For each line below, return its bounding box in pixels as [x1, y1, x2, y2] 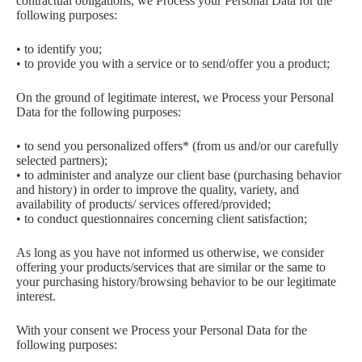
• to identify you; [16, 42, 102, 56]
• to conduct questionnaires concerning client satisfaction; [16, 212, 307, 225]
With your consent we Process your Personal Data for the [16, 323, 307, 337]
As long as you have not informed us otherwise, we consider [16, 246, 324, 259]
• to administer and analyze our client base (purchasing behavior [16, 168, 341, 182]
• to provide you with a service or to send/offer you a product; [16, 57, 330, 70]
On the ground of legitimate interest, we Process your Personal [16, 90, 334, 104]
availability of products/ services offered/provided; [16, 197, 271, 211]
